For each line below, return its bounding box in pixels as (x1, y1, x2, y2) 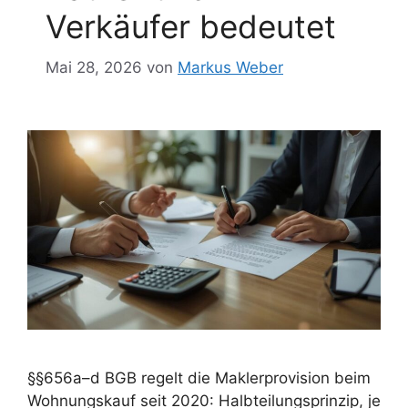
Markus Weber (178, 57, 283, 76)
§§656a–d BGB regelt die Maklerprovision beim (27, 368, 371, 387)
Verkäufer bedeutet (46, 7, 336, 46)
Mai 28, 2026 (46, 57, 142, 76)
